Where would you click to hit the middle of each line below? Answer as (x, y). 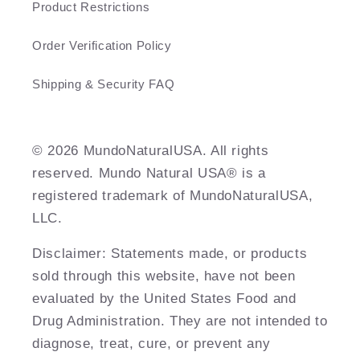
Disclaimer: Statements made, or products (170, 254)
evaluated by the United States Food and (164, 299)
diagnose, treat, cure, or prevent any (151, 344)
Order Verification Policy (102, 45)
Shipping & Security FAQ (104, 84)
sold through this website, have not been (164, 276)
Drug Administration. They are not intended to (180, 321)
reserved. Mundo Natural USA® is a (149, 172)
